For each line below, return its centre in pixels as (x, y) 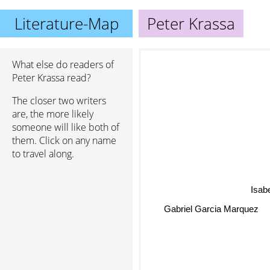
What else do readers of (63, 64)
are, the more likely (53, 114)
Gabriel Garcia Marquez (212, 207)
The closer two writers (59, 101)
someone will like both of (66, 127)
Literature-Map (66, 24)
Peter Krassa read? (52, 78)
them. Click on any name (64, 140)
